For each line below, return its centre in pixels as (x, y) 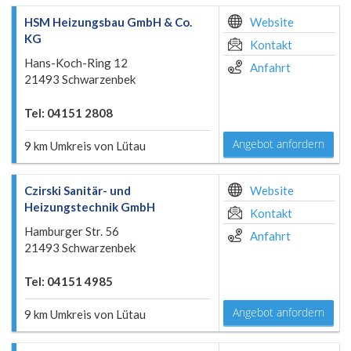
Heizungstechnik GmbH (90, 207)
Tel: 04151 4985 (69, 281)
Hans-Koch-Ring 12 (76, 63)
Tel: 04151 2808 (69, 113)
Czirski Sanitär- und (78, 190)
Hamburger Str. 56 (72, 231)
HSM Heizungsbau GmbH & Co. (108, 22)
